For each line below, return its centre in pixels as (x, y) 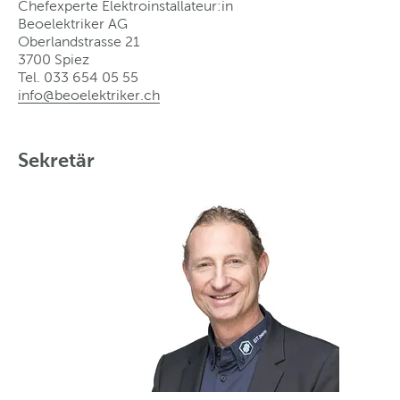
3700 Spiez (54, 59)
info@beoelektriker (79, 95)
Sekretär (56, 160)
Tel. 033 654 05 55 (78, 77)
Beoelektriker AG (73, 23)
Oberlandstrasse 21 (79, 41)
